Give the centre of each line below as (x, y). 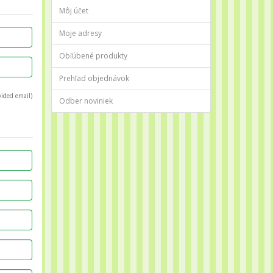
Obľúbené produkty (93, 55)
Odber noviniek (86, 101)
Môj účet (73, 10)
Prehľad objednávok (94, 78)
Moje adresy (80, 33)
